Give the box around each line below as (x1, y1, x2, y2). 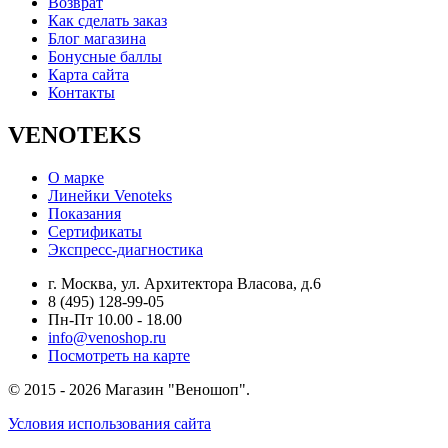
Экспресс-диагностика (48, 240, 203, 258)
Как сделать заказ (48, 12, 167, 30)
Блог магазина (48, 30, 146, 48)
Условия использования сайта (8, 414, 211, 432)
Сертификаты (48, 222, 142, 240)
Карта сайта (48, 66, 129, 84)
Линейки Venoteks (48, 186, 172, 204)
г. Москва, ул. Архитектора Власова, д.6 (48, 274, 321, 292)
